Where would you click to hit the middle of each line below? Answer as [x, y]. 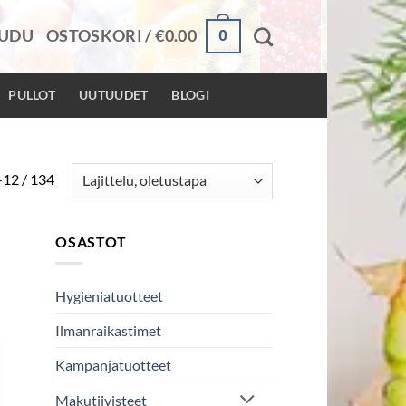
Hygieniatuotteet [109, 296]
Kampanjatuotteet [113, 365]
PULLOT [32, 95]
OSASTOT [91, 241]
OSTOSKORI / [101, 36]
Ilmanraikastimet [108, 331]
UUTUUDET [114, 95]
